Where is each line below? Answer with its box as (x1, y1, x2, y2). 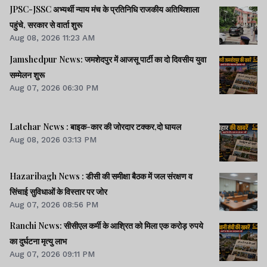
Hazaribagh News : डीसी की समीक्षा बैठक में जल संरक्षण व (10, 170, 193, 182)
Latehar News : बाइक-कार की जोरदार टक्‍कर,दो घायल (10, 120, 181, 132)
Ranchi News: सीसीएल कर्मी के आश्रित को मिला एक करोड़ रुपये (10, 220, 203, 232)
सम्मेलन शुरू (10, 69, 45, 80)
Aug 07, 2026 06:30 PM (10, 82, 98, 92)
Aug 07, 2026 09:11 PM (10, 249, 95, 259)
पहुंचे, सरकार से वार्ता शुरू (10, 19, 82, 31)
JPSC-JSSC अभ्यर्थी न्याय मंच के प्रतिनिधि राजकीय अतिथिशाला (10, 4, 199, 15)
